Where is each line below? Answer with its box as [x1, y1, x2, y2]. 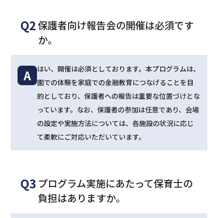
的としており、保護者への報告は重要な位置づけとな [37, 91, 200, 101]
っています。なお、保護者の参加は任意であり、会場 [37, 105, 200, 115]
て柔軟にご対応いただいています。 [37, 132, 146, 142]
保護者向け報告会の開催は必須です [38, 18, 194, 33]
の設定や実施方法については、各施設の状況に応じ [37, 118, 194, 128]
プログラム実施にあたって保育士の [38, 176, 193, 191]
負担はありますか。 [38, 191, 126, 205]
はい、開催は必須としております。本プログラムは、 [37, 64, 200, 74]
